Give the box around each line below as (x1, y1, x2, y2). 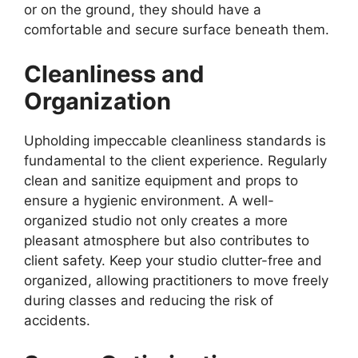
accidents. (24, 312, 90, 328)
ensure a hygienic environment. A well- (24, 192, 274, 209)
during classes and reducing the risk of (24, 292, 273, 308)
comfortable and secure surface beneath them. (24, 22, 329, 38)
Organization (24, 86, 171, 115)
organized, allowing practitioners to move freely (24, 272, 328, 288)
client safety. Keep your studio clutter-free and (24, 252, 322, 268)
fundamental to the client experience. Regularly (24, 152, 327, 169)
